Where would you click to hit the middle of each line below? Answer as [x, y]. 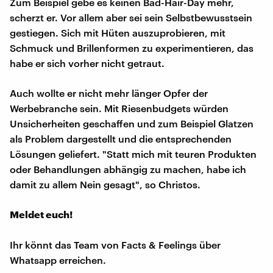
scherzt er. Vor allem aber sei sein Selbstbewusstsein [131, 18]
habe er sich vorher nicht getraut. [87, 63]
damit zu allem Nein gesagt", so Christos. [105, 185]
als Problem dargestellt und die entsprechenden [121, 139]
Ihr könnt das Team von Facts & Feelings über [115, 245]
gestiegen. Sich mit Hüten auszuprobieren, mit [118, 33]
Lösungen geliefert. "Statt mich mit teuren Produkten [133, 154]
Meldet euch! [41, 214]
